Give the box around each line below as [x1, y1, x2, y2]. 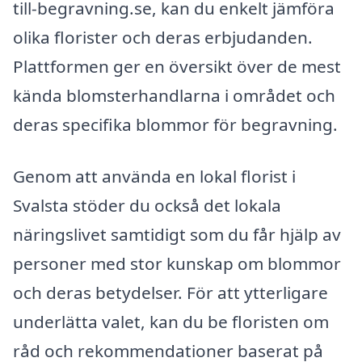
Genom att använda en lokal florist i [13, 164, 296, 187]
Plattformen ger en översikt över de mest [13, 55, 341, 78]
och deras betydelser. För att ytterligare [13, 280, 328, 304]
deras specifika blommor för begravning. [13, 113, 338, 137]
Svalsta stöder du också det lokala [13, 193, 281, 217]
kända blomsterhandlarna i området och [13, 84, 335, 107]
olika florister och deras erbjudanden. [13, 26, 313, 49]
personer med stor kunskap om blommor [13, 251, 341, 275]
